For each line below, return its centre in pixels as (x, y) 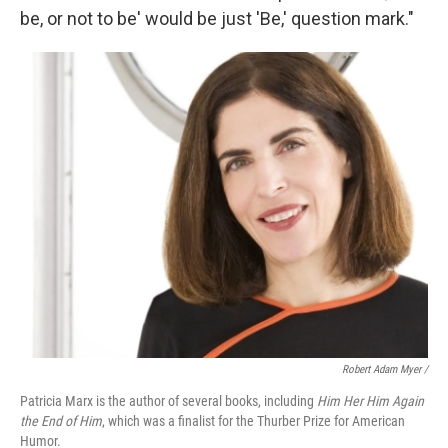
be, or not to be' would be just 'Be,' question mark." (217, 18)
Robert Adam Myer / (385, 369)
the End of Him (61, 421)
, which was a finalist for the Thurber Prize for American (253, 421)
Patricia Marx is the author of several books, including (168, 401)
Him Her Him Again (370, 401)
